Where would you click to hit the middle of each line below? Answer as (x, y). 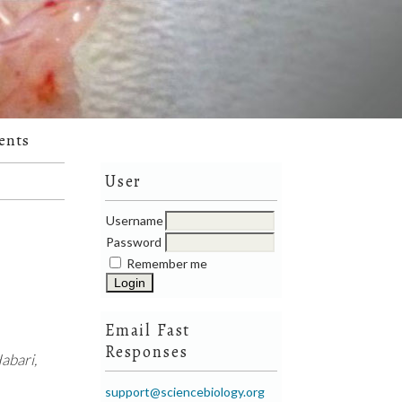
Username (135, 221)
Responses (147, 352)
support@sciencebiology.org (185, 392)
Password (134, 242)
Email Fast (148, 331)
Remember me (167, 264)
